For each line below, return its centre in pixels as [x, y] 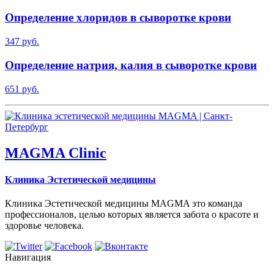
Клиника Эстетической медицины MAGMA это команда [124, 204]
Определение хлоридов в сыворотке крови [118, 18]
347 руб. [22, 42]
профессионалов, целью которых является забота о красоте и [132, 215]
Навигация [28, 257]
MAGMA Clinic [56, 153]
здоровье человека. [44, 226]
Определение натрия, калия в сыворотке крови [131, 65]
